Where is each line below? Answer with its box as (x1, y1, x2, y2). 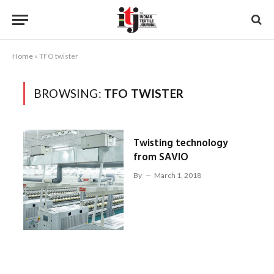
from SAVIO (133, 149, 188, 166)
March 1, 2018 (154, 171, 201, 180)
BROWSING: (34, 86, 104, 100)
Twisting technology (133, 135, 228, 152)
